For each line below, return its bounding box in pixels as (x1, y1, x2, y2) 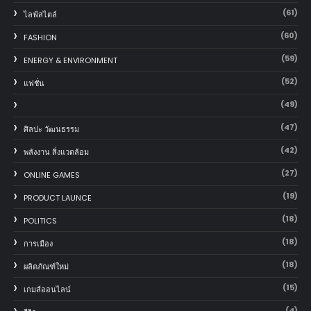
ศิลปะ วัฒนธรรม (23, 123, 79, 135)
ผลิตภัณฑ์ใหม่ (23, 260, 69, 272)
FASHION (23, 31, 57, 43)
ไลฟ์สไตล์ (23, 8, 57, 20)
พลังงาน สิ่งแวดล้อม (23, 146, 89, 158)
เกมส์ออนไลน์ (23, 283, 71, 295)
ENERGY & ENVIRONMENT (23, 54, 117, 66)
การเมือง (23, 237, 53, 249)
